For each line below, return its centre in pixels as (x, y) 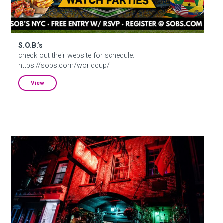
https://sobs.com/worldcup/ (64, 65)
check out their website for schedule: (77, 55)
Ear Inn (22, 141)
